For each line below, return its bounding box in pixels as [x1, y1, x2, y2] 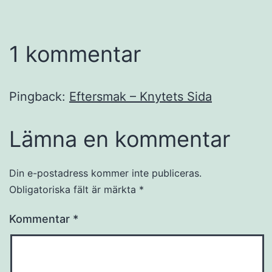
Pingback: [9, 89, 69, 104]
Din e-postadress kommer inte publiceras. [9, 166, 202, 179]
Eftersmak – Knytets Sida [69, 89, 212, 104]
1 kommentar [9, 40, 141, 67]
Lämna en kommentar [9, 125, 230, 152]
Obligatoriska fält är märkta [9, 183, 139, 195]
